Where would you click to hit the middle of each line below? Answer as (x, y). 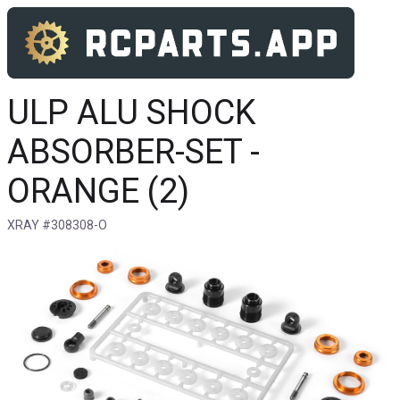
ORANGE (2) (98, 191)
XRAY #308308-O (57, 225)
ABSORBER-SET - (133, 152)
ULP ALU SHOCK (132, 112)
